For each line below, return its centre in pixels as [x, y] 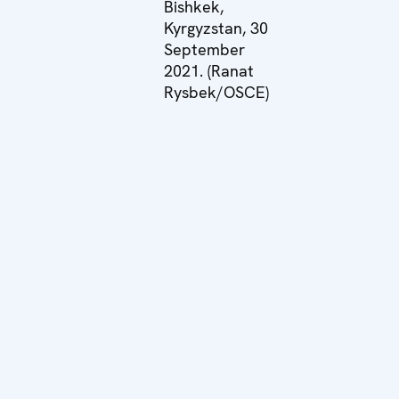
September [205, 49]
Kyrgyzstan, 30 [216, 28]
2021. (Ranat [209, 70]
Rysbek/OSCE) [217, 92]
